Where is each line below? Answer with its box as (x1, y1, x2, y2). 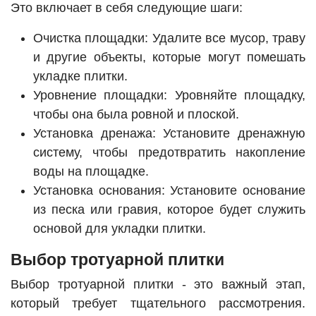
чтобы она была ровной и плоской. (33, 107, 239, 122)
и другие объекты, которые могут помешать (33, 50, 305, 65)
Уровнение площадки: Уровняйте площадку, (33, 88, 305, 103)
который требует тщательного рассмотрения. (11, 296, 305, 311)
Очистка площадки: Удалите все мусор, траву (33, 31, 305, 46)
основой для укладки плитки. (33, 221, 206, 236)
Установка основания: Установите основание (33, 183, 305, 198)
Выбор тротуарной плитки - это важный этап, (11, 277, 305, 292)
